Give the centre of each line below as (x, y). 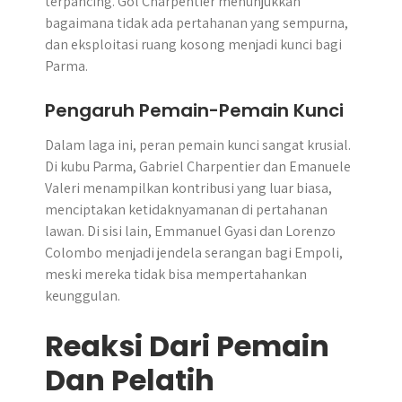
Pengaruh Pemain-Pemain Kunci (194, 110)
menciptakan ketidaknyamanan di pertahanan (186, 210)
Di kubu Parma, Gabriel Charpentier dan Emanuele (198, 166)
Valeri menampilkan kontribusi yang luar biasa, (188, 188)
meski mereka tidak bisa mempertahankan (176, 274)
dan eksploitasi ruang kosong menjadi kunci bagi (193, 44)
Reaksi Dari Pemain (187, 346)
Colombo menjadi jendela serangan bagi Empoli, (194, 253)
